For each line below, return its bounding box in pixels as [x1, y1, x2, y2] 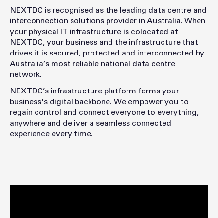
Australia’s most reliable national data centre [10, 60, 175, 68]
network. [10, 71, 42, 79]
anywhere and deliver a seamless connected [10, 119, 171, 127]
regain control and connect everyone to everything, [10, 109, 199, 117]
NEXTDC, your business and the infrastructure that [10, 38, 198, 47]
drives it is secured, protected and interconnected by [10, 49, 204, 57]
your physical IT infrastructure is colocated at [10, 28, 178, 36]
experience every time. [10, 130, 93, 138]
